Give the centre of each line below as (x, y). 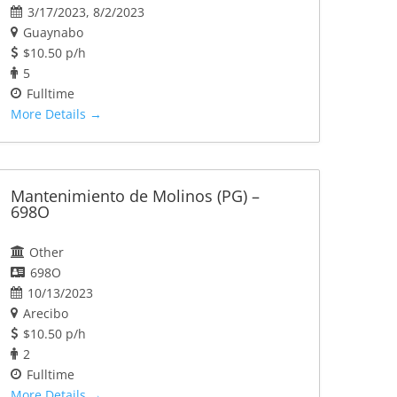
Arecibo (45, 314)
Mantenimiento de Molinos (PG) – (135, 196)
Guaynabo (53, 33)
